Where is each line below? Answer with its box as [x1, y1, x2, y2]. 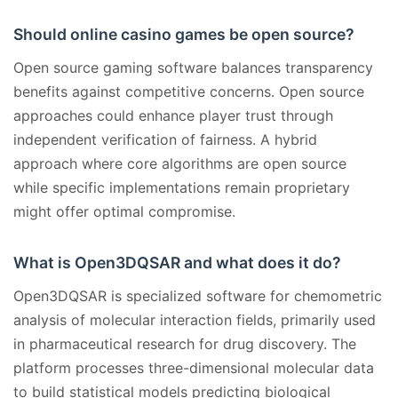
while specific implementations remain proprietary [13, 179, 350, 197]
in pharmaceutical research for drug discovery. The [13, 335, 356, 354]
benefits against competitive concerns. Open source [13, 83, 364, 101]
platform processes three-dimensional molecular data [13, 359, 374, 378]
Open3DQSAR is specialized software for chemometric [13, 287, 382, 306]
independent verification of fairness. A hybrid [13, 131, 317, 149]
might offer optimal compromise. [13, 203, 235, 221]
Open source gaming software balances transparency [13, 59, 373, 77]
